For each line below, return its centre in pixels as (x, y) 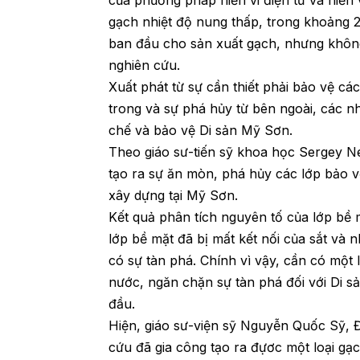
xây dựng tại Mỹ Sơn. (174, 196)
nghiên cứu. (147, 65)
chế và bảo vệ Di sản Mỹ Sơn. (203, 131)
